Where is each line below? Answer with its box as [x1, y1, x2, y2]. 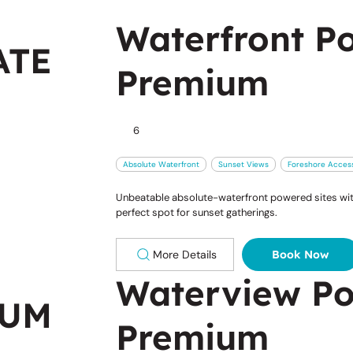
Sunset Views [217, 158, 269, 169]
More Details [152, 247, 217, 262]
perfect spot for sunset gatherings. [115, 205, 277, 219]
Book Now [272, 247, 330, 262]
